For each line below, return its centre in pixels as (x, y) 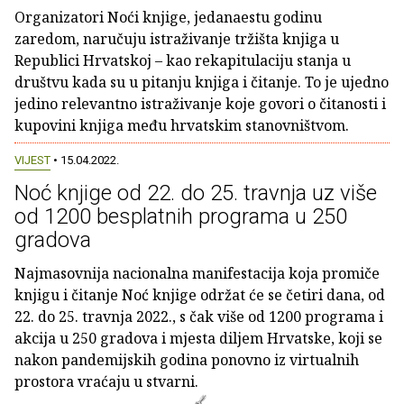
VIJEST (32, 161)
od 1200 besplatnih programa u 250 (181, 217)
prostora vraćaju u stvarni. (106, 382)
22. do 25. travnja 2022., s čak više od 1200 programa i (199, 317)
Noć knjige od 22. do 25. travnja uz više (196, 193)
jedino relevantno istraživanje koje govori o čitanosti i (200, 104)
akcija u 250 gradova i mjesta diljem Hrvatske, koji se (198, 339)
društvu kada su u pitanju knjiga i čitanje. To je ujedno (202, 82)
